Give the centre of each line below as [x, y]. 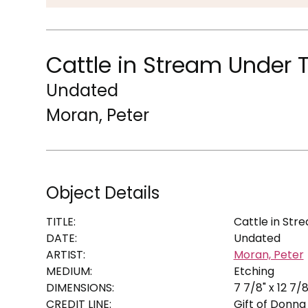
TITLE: [61, 221]
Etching [254, 271]
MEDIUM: [69, 271]
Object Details [103, 192]
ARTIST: [66, 254]
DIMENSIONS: [80, 287]
